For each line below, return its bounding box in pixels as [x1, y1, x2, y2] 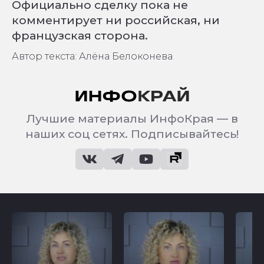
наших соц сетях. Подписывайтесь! [25, 126, 239, 141]
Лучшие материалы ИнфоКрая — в [26, 111, 238, 126]
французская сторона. [12, 28, 148, 42]
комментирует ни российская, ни [12, 12, 220, 27]
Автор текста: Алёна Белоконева [12, 50, 173, 62]
